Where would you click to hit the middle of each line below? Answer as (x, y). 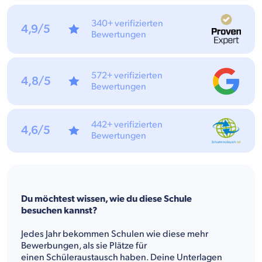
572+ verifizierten (127, 76)
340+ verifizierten (127, 24)
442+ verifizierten (127, 125)
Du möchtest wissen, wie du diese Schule (106, 199)
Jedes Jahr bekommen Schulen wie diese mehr (115, 234)
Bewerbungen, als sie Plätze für (84, 246)
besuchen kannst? (59, 211)
